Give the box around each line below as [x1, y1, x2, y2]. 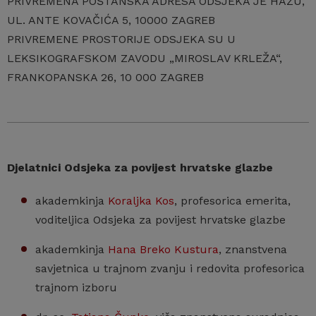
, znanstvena [219, 243, 287, 256]
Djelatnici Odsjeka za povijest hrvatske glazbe [7, 161, 273, 174]
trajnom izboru [35, 281, 117, 294]
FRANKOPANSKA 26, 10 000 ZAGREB [7, 71, 204, 84]
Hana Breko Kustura [108, 243, 219, 256]
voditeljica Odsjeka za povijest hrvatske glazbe [35, 213, 286, 226]
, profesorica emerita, [174, 194, 291, 207]
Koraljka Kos [108, 194, 174, 207]
